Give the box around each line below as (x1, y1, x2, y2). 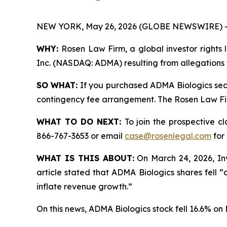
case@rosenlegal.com (125, 131, 211, 141)
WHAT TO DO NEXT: (36, 117, 125, 127)
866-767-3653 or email (36, 131, 125, 141)
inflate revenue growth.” (36, 181, 132, 192)
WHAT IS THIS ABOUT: (36, 153, 134, 163)
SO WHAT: (36, 80, 78, 90)
